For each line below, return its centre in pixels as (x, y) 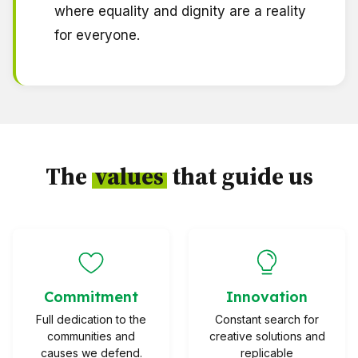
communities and (91, 336)
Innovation (267, 297)
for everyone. (97, 36)
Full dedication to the (91, 320)
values (129, 177)
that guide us (240, 177)
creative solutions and (267, 336)
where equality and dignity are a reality (180, 12)
